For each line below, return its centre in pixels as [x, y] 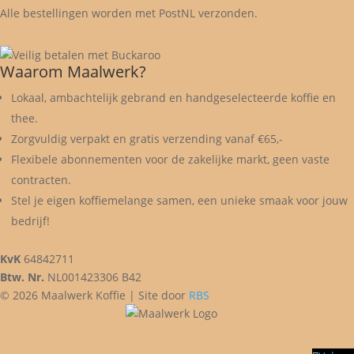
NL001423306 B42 [93, 277]
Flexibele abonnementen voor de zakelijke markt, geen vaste [170, 159]
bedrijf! [30, 221]
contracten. [41, 180]
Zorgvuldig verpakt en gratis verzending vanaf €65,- [147, 139]
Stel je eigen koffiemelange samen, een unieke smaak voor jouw [179, 200]
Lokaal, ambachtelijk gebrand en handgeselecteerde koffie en [173, 98]
